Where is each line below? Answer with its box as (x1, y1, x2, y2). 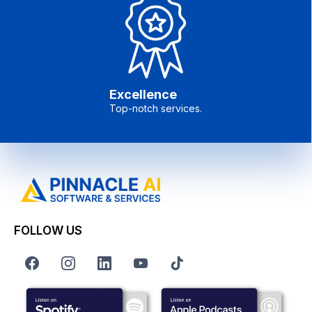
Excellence (109, 87, 177, 102)
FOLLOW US (14, 224, 82, 238)
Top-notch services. (109, 102, 202, 115)
